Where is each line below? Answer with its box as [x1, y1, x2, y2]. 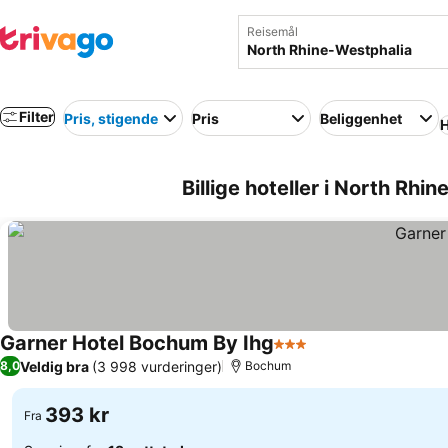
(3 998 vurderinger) [92, 357, 222, 375]
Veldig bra [20, 357, 89, 375]
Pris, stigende [64, 109, 158, 127]
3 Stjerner [273, 344, 347, 364]
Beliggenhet [320, 109, 402, 127]
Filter [19, 108, 54, 125]
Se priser [310, 344, 377, 365]
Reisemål [246, 24, 298, 39]
